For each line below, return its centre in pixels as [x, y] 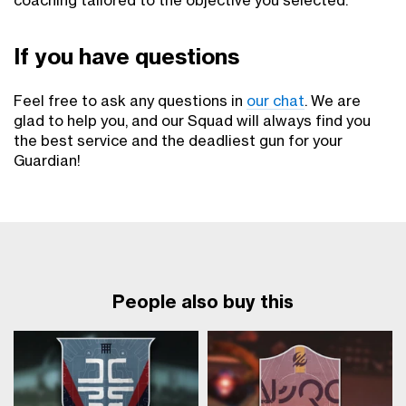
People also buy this [203, 303]
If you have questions [126, 58]
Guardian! [47, 162]
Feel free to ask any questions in [130, 102]
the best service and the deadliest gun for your [178, 142]
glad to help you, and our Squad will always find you [192, 122]
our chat [275, 102]
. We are [333, 102]
